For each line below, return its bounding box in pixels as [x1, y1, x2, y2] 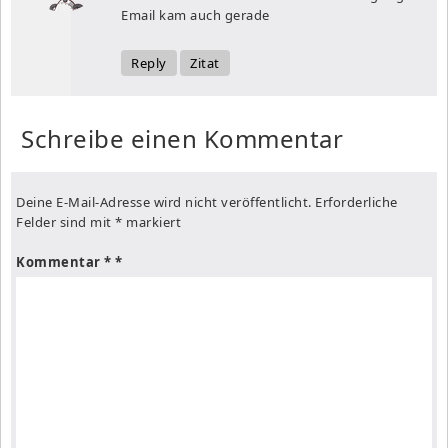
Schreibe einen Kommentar [21, 121, 343, 155]
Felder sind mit [16, 212, 115, 231]
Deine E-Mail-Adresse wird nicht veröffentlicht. [16, 192, 312, 211]
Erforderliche [315, 192, 398, 211]
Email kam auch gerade [121, 5, 270, 24]
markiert [122, 212, 181, 231]
